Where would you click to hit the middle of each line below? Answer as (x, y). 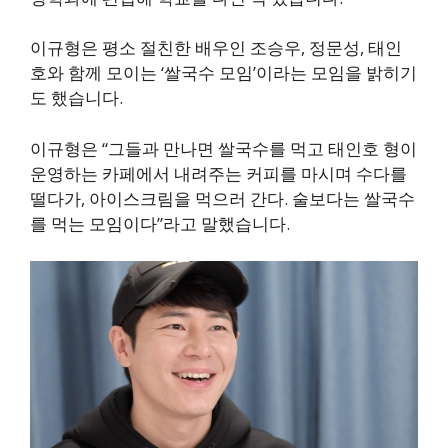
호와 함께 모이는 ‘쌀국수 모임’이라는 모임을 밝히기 (223, 73)
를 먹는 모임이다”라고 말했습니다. (160, 223)
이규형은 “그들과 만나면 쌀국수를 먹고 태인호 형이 (223, 148)
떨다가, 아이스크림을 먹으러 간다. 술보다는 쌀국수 (222, 198)
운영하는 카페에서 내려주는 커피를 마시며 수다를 (218, 173)
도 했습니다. (76, 98)
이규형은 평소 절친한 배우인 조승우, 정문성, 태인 (216, 48)
